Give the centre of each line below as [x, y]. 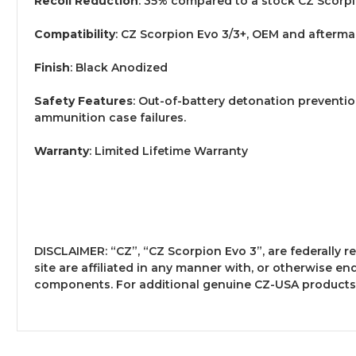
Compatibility [75, 34]
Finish [52, 67]
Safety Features [83, 101]
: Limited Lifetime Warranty [168, 151]
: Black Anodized [119, 67]
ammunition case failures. [110, 117]
